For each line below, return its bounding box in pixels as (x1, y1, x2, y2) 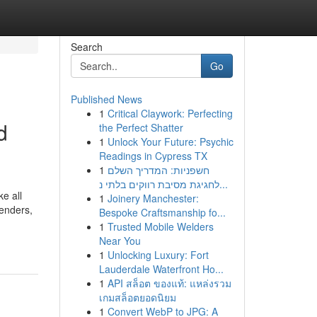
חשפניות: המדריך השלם (107, 163, 209, 177)
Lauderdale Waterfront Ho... (98, 262, 224, 276)
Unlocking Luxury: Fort (107, 248, 209, 262)
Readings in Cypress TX (98, 149, 207, 163)
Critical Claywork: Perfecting (107, 106, 233, 120)
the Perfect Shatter (98, 120, 183, 134)
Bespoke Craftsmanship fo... (98, 205, 226, 219)
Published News (70, 92, 142, 106)
